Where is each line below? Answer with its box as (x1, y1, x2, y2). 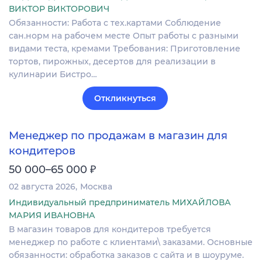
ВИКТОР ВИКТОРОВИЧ (9, 4, 109, 15)
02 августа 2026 (9, 181, 75, 192)
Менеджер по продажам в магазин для (9, 129, 227, 142)
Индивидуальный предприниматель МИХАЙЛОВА (9, 196, 231, 208)
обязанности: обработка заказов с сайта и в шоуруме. (9, 249, 244, 260)
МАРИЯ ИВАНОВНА (9, 209, 95, 220)
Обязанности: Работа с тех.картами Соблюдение (9, 18, 221, 29)
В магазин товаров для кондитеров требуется (9, 223, 211, 235)
